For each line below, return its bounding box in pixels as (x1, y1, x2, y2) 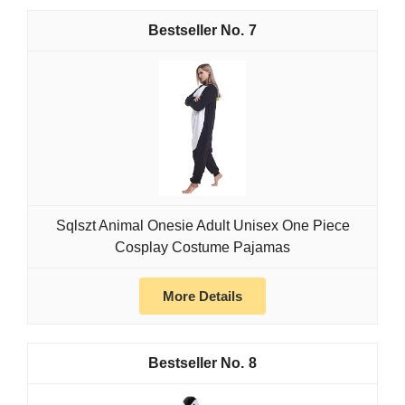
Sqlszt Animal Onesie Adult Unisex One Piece (55, 218, 350, 234)
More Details (163, 288, 242, 305)
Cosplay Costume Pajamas (115, 240, 290, 256)
